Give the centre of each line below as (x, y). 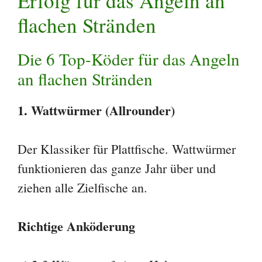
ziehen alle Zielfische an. (82, 187)
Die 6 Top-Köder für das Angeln (129, 58)
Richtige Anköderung (76, 226)
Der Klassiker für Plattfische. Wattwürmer (127, 149)
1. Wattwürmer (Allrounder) (96, 110)
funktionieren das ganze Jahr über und (117, 168)
